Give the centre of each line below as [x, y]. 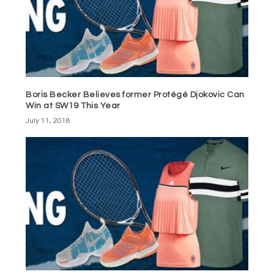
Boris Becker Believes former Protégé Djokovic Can [135, 94]
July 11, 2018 [48, 120]
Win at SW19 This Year [73, 106]
